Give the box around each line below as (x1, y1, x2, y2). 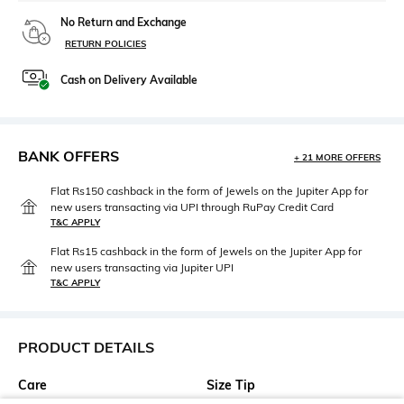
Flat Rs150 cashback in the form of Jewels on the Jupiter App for (50, 184, 368, 198)
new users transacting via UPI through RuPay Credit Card (50, 200, 334, 215)
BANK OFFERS (18, 147, 119, 166)
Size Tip (207, 377, 255, 394)
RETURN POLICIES (65, 38, 146, 50)
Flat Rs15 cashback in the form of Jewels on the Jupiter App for (50, 244, 362, 259)
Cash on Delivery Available (60, 73, 197, 87)
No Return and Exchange (60, 15, 187, 30)
